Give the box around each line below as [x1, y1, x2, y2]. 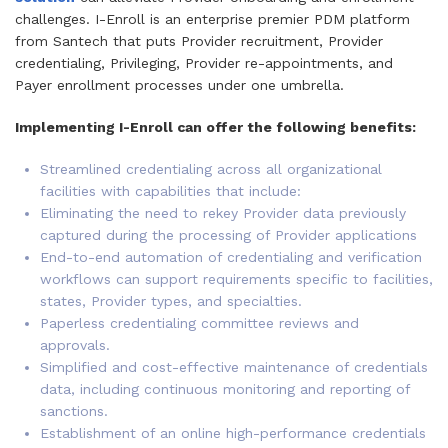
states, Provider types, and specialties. [40, 293, 302, 309]
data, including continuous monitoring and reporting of [40, 381, 410, 397]
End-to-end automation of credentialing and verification [40, 249, 422, 265]
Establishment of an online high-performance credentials [40, 425, 426, 441]
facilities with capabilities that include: [40, 183, 301, 199]
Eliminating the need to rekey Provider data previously [40, 205, 406, 221]
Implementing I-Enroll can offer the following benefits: [15, 119, 416, 135]
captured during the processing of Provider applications [40, 227, 417, 243]
